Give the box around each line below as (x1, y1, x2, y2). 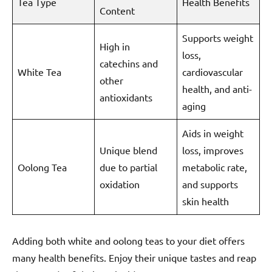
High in (100, 40, 130, 53)
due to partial (100, 161, 157, 174)
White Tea (18, 66, 61, 78)
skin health (182, 195, 229, 208)
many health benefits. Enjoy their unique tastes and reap (12, 251, 256, 264)
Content (100, 4, 135, 17)
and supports (182, 178, 238, 191)
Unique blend (100, 144, 157, 157)
